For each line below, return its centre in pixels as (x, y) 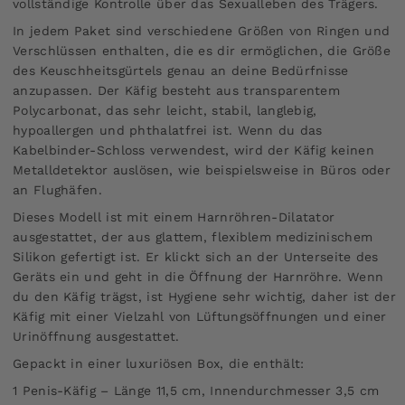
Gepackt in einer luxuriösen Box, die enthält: (159, 363)
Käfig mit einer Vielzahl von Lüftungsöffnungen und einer (200, 316)
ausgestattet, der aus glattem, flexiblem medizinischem (193, 236)
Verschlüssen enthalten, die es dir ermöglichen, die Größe (202, 50)
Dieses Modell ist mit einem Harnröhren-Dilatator (174, 217)
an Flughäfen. (57, 189)
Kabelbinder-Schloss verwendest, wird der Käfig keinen (193, 150)
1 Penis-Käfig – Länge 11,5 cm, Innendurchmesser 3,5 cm (196, 390)
